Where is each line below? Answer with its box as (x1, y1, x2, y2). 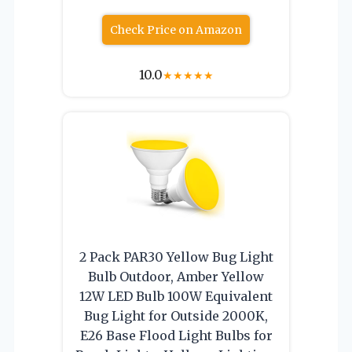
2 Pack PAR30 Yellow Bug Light (79, 248, 273, 265)
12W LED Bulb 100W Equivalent (79, 288, 273, 304)
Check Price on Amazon (110, 22, 242, 37)
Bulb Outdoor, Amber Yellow (88, 268, 264, 284)
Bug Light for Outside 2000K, (84, 307, 268, 324)
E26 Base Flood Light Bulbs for (79, 327, 273, 343)
